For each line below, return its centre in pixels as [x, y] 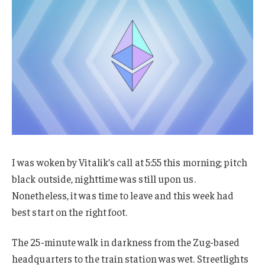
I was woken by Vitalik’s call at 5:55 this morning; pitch [130, 162]
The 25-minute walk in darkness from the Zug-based [126, 242]
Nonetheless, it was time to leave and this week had [123, 195]
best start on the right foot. [70, 211]
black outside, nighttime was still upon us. [104, 178]
